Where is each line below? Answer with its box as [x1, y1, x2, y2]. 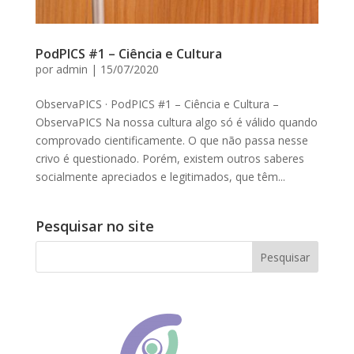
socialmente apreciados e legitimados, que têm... [35, 169, 285, 185]
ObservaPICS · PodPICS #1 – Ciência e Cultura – [35, 96, 279, 112]
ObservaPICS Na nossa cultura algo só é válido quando [35, 115, 318, 130]
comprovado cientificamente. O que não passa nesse [35, 133, 308, 149]
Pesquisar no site [35, 217, 154, 236]
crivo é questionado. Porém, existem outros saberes [35, 151, 304, 167]
